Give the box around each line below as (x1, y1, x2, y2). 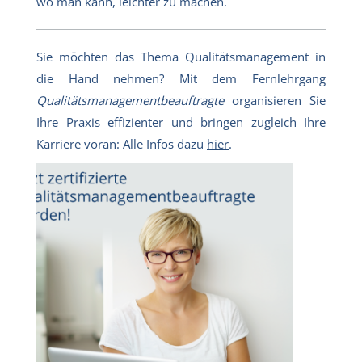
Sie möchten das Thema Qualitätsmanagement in (36, 48, 326, 65)
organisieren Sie (224, 91, 326, 108)
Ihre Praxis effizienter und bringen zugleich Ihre (36, 113, 326, 130)
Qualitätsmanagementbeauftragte (36, 91, 224, 108)
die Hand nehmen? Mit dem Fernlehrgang (36, 69, 326, 86)
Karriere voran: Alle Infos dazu (36, 135, 207, 152)
